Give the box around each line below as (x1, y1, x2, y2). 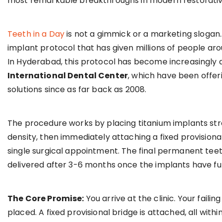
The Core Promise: (7, 193, 84, 204)
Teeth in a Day (7, 28, 65, 40)
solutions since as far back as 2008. (7, 84, 147, 95)
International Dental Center (7, 70, 128, 81)
